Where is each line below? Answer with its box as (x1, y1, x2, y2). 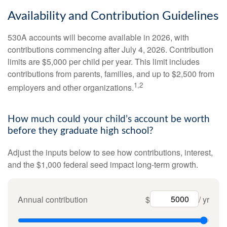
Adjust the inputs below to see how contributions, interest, (8, 146, 213, 159)
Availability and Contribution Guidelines (8, 10, 218, 22)
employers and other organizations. (8, 82, 134, 94)
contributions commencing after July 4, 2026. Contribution (8, 43, 213, 55)
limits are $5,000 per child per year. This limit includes (8, 55, 200, 67)
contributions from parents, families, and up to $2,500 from (8, 67, 214, 80)
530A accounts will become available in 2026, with (8, 31, 189, 43)
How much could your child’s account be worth (8, 115, 210, 125)
